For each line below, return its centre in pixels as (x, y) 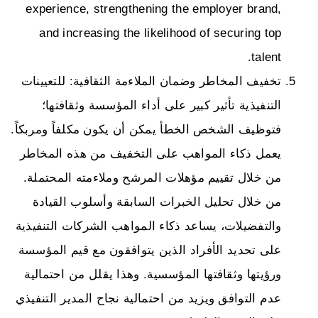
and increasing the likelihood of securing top (164, 33)
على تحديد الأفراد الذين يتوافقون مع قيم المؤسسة (153, 250)
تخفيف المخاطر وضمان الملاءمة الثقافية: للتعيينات (155, 81)
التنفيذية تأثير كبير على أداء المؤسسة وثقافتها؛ (165, 105)
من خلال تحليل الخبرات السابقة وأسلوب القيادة (160, 202)
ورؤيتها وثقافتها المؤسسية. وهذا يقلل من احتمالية (157, 274)
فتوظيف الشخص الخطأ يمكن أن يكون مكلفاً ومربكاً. (150, 129)
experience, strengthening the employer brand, (157, 9)
